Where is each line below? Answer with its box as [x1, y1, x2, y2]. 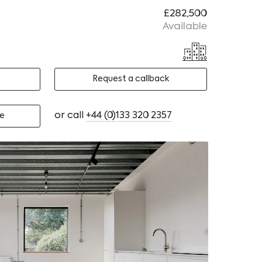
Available [163, 22, 208, 32]
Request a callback [92, 75, 170, 83]
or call [54, 111, 87, 120]
